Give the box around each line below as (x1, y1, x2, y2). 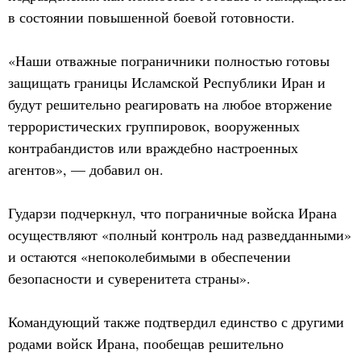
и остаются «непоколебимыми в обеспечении (8, 247, 291, 266)
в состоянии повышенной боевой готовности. (8, 7, 295, 27)
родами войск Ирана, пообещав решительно (8, 334, 284, 353)
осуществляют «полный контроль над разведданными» (8, 225, 351, 244)
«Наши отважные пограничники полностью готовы (8, 51, 330, 70)
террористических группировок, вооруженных (8, 116, 300, 135)
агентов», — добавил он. (8, 160, 164, 179)
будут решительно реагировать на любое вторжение (8, 94, 332, 114)
